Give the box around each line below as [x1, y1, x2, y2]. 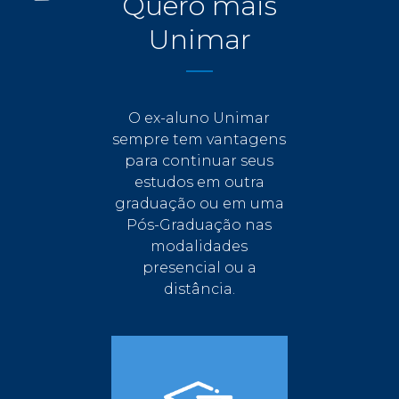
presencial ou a [142, 258, 256, 276]
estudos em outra [134, 173, 265, 191]
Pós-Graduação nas [126, 216, 273, 233]
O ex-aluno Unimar [128, 109, 271, 126]
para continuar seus [125, 151, 274, 169]
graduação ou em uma [114, 194, 284, 212]
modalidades [151, 237, 248, 255]
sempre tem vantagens [112, 130, 287, 148]
